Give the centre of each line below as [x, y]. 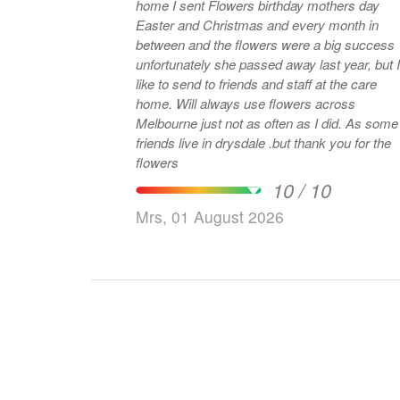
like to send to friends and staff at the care [256, 83]
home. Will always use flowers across [156, 103]
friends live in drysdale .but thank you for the [263, 142]
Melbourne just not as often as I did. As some [267, 123]
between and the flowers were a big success [265, 44]
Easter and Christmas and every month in [257, 25]
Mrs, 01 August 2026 [210, 217]
